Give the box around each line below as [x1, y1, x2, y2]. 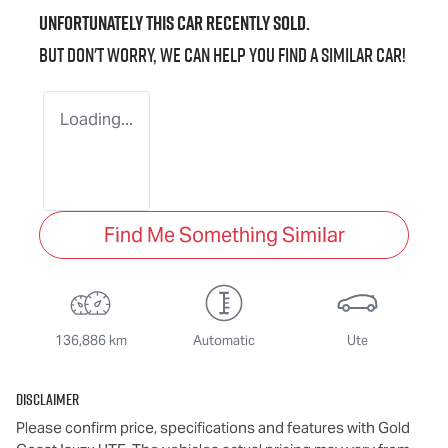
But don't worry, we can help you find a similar [39, 40, 376, 69]
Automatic [192, 331, 255, 349]
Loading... [60, 108, 133, 130]
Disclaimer [16, 387, 79, 410]
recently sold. [203, 8, 310, 37]
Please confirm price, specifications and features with [16, 417, 378, 437]
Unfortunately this [39, 8, 177, 37]
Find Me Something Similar [103, 221, 345, 248]
